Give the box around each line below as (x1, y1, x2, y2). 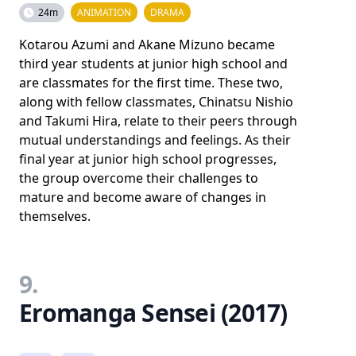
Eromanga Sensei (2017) (19, 296, 288, 329)
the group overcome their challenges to (19, 168, 258, 187)
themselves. (19, 207, 91, 225)
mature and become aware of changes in (19, 188, 266, 206)
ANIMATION (77, 5, 131, 19)
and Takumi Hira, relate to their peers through (19, 111, 297, 130)
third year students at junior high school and (19, 54, 288, 72)
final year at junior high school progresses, (19, 149, 277, 168)
